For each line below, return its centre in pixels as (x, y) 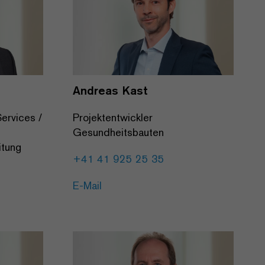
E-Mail (87, 185)
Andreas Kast (110, 90)
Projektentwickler (113, 117)
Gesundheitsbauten (118, 132)
